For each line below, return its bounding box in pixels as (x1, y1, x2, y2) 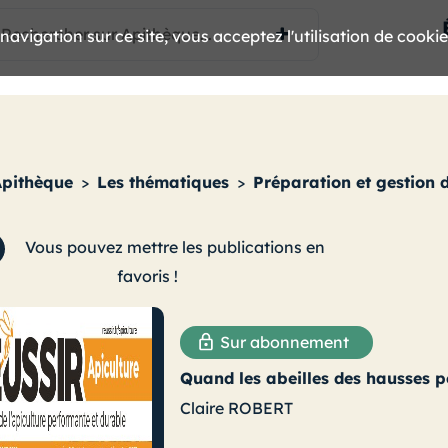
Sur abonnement (215, 332, 349, 353)
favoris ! (117, 266, 179, 287)
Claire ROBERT (179, 398, 293, 419)
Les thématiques (97, 172, 230, 193)
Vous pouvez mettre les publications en (20, 237, 325, 258)
